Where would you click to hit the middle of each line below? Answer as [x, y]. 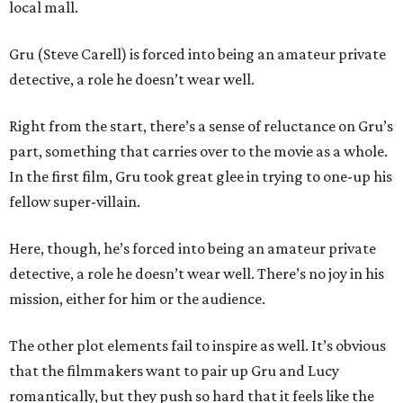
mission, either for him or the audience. [137, 299]
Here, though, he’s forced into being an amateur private [193, 248]
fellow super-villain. [75, 201]
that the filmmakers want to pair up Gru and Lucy [174, 371]
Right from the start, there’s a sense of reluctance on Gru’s [201, 126]
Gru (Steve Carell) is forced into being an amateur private [197, 54]
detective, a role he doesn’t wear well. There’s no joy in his [197, 273]
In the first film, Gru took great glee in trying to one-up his [201, 176]
